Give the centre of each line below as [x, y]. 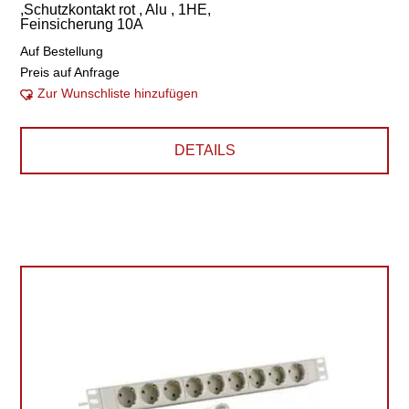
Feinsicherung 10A [82, 24]
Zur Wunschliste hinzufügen [118, 93]
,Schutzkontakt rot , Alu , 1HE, [116, 10]
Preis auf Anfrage [70, 72]
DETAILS [204, 150]
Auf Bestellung [62, 51]
